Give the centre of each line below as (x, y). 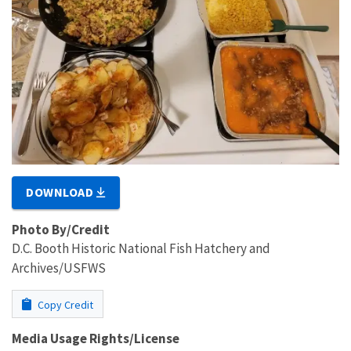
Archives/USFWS (59, 268)
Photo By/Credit (61, 229)
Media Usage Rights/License (96, 338)
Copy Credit (64, 304)
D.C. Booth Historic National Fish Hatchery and (141, 248)
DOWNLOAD (62, 192)
